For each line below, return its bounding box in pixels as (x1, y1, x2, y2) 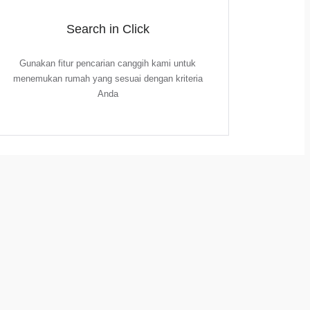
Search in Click (66, 22, 149, 36)
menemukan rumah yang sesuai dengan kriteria (12, 73, 203, 84)
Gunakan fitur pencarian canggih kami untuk (19, 58, 197, 69)
